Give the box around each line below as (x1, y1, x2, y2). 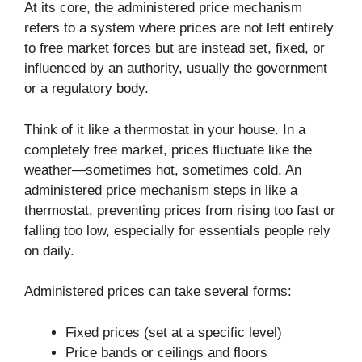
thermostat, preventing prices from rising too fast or (24, 202, 335, 218)
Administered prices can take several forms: (24, 284, 292, 300)
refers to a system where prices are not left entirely (24, 20, 334, 36)
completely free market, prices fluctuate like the (24, 141, 312, 158)
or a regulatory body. (24, 81, 149, 97)
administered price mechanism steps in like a (24, 182, 297, 198)
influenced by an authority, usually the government (24, 61, 327, 77)
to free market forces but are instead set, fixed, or (24, 40, 325, 57)
